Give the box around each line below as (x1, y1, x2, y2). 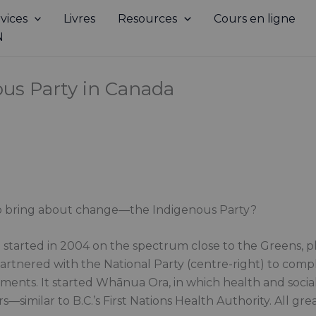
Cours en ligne (213, 12, 296, 25)
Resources (118, 12, 178, 25)
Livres (63, 12, 96, 25)
